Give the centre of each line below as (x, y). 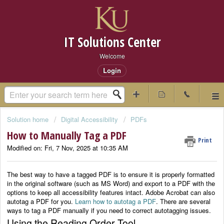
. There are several (183, 201)
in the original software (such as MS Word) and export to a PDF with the (111, 183)
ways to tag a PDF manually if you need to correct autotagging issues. (109, 210)
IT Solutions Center (112, 42)
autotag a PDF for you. (41, 201)
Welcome (112, 56)
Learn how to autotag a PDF (115, 201)
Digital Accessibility (89, 119)
